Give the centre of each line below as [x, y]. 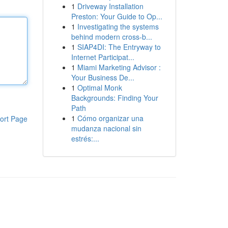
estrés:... [85, 138]
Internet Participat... [103, 57]
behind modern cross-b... [111, 37]
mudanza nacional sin [106, 128]
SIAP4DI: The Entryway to [119, 47]
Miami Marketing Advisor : [119, 67]
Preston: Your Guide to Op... [117, 16]
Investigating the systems [118, 26]
